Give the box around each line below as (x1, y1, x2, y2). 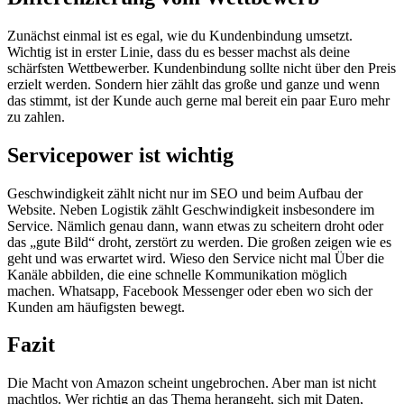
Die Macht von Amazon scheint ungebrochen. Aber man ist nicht (7, 375, 376, 391)
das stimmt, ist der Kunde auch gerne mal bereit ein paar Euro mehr (7, 92, 390, 108)
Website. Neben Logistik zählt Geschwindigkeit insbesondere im (7, 201, 374, 217)
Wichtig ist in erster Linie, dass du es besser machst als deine (7, 43, 350, 60)
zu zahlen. (7, 108, 65, 124)
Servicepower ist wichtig (7, 142, 234, 167)
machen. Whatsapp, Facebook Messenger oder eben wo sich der (7, 282, 372, 298)
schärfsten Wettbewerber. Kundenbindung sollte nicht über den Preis (7, 60, 396, 76)
